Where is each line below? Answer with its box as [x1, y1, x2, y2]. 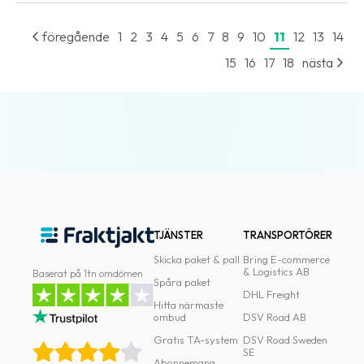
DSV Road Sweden [242, 333, 327, 346]
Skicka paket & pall [154, 253, 240, 266]
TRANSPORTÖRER [242, 228, 332, 241]
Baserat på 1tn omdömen [32, 266, 143, 279]
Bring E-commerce [242, 253, 330, 266]
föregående [40, 28, 110, 45]
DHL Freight [242, 288, 300, 301]
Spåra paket [154, 275, 211, 288]
